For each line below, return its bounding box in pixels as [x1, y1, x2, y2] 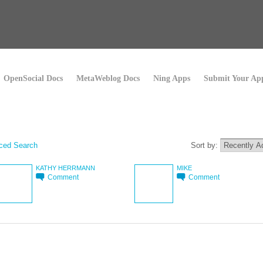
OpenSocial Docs [4, 74, 63, 83]
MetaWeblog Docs [76, 74, 140, 83]
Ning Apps [153, 74, 190, 83]
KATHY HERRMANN [36, 164, 95, 171]
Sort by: [191, 140, 220, 150]
